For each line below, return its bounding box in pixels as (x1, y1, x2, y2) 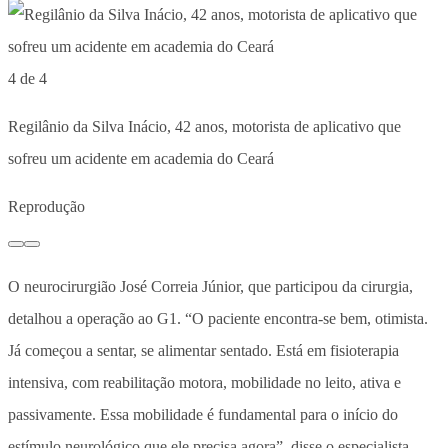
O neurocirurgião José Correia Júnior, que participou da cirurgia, (8, 277, 413, 295)
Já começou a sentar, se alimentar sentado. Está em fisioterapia (8, 341, 399, 359)
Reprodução (8, 197, 85, 215)
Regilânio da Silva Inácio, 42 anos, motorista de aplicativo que (8, 117, 401, 135)
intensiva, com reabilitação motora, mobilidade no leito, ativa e (8, 373, 401, 391)
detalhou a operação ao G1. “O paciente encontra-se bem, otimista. (8, 309, 428, 327)
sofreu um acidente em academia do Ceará (8, 149, 274, 167)
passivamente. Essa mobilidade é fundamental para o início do (8, 405, 398, 423)
